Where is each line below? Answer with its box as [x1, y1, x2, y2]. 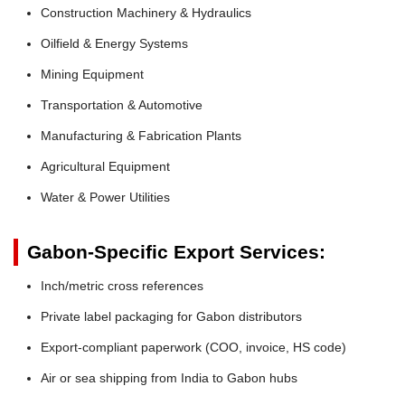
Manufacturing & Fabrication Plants [41, 127, 241, 143]
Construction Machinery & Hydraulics [41, 5, 251, 20]
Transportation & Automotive [41, 97, 202, 112]
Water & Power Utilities [41, 189, 170, 204]
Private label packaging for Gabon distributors [41, 308, 302, 324]
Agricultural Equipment [41, 158, 170, 174]
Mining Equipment [41, 66, 144, 81]
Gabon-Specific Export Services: [27, 240, 325, 262]
